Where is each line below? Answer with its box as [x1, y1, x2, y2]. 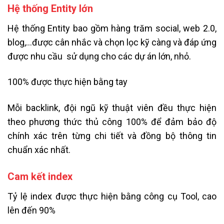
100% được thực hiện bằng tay [7, 76, 127, 87]
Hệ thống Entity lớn [7, 2, 93, 15]
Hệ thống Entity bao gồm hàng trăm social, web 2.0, [7, 23, 216, 34]
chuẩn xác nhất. [7, 144, 70, 155]
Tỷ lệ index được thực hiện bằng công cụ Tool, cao [7, 191, 216, 202]
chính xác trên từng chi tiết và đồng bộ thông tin [7, 130, 216, 141]
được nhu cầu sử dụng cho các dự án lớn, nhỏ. [7, 51, 191, 62]
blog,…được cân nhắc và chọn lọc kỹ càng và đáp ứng [7, 37, 216, 48]
